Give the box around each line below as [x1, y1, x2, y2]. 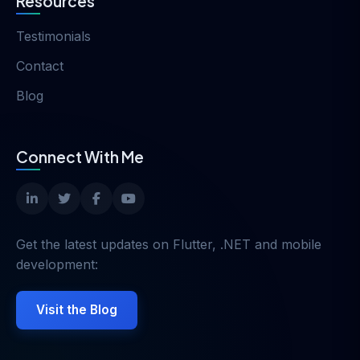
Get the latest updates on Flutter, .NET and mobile [16, 235, 321, 252]
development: [16, 256, 98, 272]
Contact [16, 57, 63, 74]
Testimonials [16, 27, 91, 44]
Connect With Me [16, 146, 144, 166]
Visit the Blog [36, 301, 117, 317]
